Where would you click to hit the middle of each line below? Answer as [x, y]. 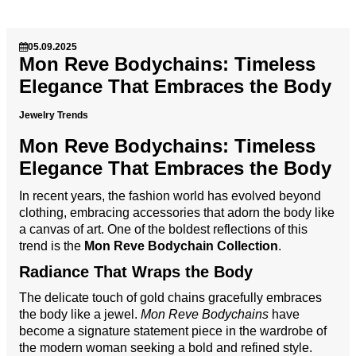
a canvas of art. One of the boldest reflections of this [163, 229]
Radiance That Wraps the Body [136, 271]
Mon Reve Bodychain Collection [181, 246]
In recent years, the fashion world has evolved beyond [170, 195]
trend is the [52, 246]
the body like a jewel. [80, 314]
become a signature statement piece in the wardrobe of [173, 331]
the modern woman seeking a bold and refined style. [166, 347]
